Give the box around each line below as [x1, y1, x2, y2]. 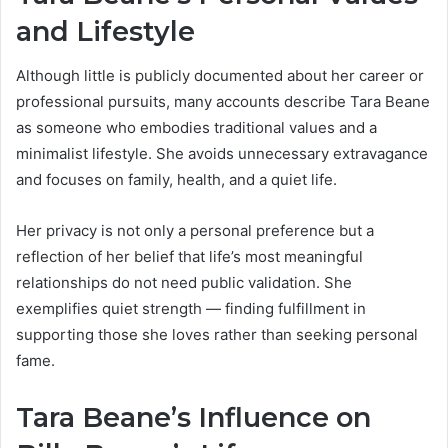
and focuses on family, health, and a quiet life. [16, 170, 337, 190]
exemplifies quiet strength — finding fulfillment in [16, 299, 366, 319]
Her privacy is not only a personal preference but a [16, 221, 374, 241]
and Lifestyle [16, 14, 195, 48]
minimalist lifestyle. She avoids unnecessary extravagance [16, 144, 428, 164]
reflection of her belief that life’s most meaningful [16, 247, 363, 267]
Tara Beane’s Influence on [16, 401, 371, 435]
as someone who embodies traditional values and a [16, 118, 377, 138]
